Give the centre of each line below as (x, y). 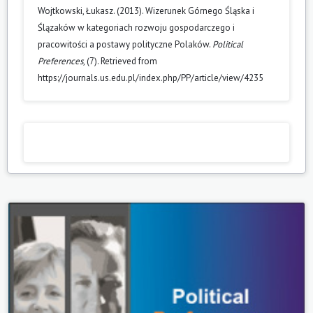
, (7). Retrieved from (120, 61)
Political (228, 44)
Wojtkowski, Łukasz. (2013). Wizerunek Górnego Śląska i (146, 10)
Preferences (60, 61)
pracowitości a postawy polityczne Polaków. (125, 44)
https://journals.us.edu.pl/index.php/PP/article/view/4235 (151, 78)
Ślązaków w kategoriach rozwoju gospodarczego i (136, 27)
